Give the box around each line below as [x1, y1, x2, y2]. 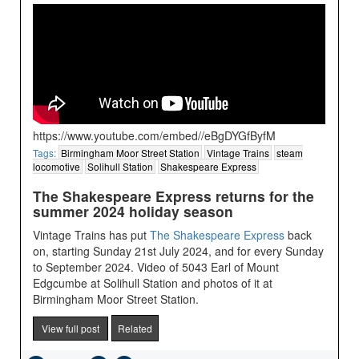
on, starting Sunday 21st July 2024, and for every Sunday [33, 243, 325, 260]
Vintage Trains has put [33, 227, 151, 244]
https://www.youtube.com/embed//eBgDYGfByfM [33, 127, 276, 144]
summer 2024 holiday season [33, 201, 234, 222]
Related [118, 321, 153, 336]
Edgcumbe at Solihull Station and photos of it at [33, 275, 273, 292]
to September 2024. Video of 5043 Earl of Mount [33, 259, 280, 276]
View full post [42, 321, 100, 336]
